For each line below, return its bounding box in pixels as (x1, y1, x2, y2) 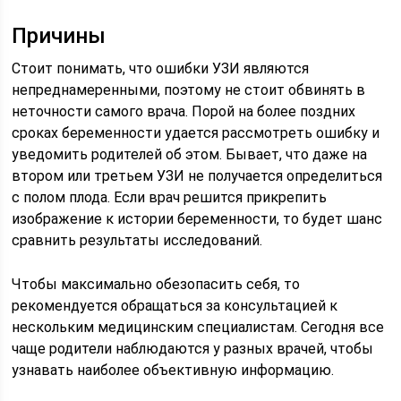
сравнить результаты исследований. (12, 232, 263, 249)
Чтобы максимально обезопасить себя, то (12, 276, 301, 293)
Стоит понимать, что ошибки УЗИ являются (12, 60, 310, 77)
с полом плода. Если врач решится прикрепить (12, 189, 328, 206)
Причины (12, 23, 107, 48)
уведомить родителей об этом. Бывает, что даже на (12, 146, 368, 163)
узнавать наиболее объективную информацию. (12, 362, 335, 379)
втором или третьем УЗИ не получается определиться (12, 167, 383, 184)
